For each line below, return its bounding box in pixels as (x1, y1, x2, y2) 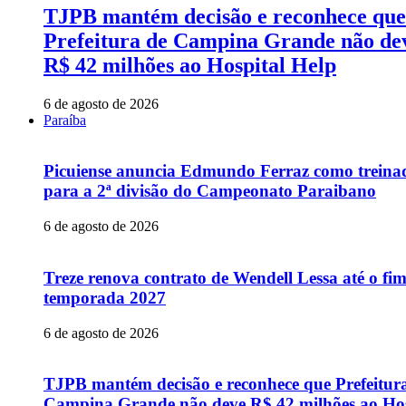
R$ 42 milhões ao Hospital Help (43, 53, 336, 77)
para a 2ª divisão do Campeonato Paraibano (43, 181, 376, 201)
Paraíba (43, 111, 86, 128)
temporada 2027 (43, 287, 166, 307)
